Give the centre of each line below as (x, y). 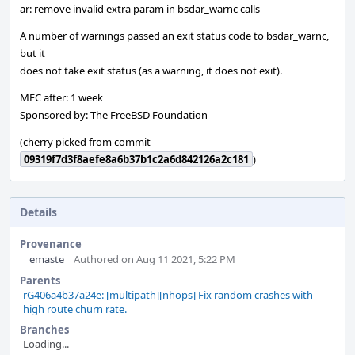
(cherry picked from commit (85, 142)
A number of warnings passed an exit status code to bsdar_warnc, (174, 36)
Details (38, 212)
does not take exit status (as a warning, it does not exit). (151, 71)
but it (32, 53)
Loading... (46, 344)
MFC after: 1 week (61, 97)
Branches (44, 330)
